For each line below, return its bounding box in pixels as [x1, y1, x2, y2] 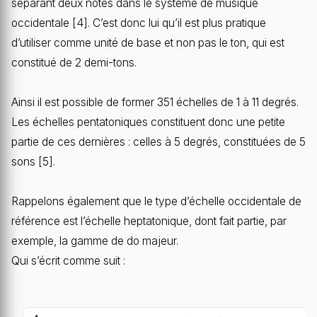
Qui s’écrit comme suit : [11, 253, 125, 267]
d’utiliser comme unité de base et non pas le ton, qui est [11, 35, 284, 50]
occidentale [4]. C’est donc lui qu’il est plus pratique [11, 16, 266, 30]
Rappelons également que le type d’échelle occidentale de [11, 194, 301, 208]
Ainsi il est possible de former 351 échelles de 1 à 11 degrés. [11, 95, 299, 109]
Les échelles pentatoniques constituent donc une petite [11, 115, 285, 129]
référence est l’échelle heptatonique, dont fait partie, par [11, 214, 287, 228]
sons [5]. [11, 154, 55, 168]
